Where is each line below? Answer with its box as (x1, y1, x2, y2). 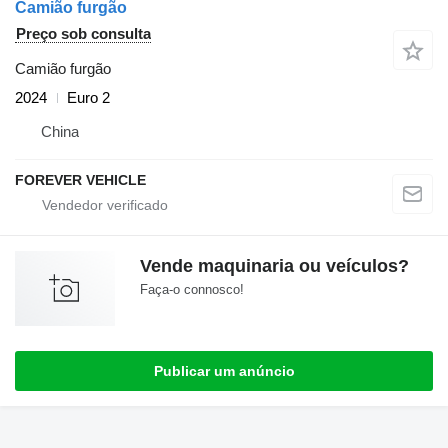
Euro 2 (67, 89, 110, 107)
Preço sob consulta (16, 25, 151, 43)
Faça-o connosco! (140, 282, 244, 298)
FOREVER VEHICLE (15, 172, 146, 189)
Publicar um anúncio (153, 363, 295, 380)
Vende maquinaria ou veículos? (140, 256, 409, 277)
